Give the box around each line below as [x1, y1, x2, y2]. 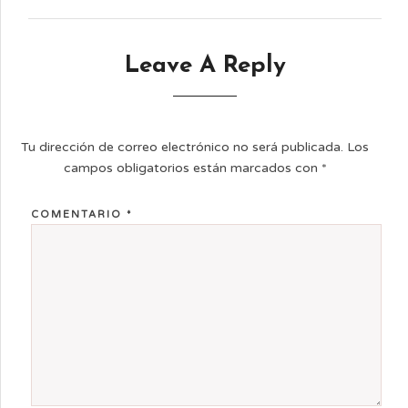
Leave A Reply [124, 53, 286, 78]
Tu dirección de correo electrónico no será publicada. [21, 138, 344, 155]
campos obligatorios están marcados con [63, 159, 321, 176]
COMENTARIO [30, 208, 127, 220]
